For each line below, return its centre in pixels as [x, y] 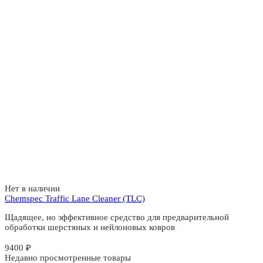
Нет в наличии [32, 189]
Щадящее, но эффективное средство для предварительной [117, 218]
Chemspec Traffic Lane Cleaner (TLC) [75, 199]
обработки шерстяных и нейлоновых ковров [90, 227]
